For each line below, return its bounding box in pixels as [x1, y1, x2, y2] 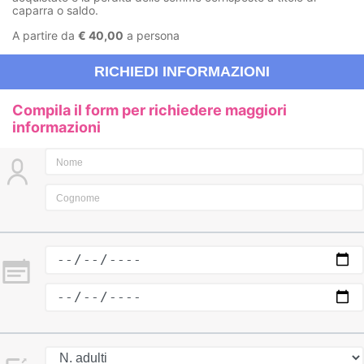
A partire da [12, 28, 78, 42]
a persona [123, 28, 180, 42]
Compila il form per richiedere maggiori [12, 101, 287, 119]
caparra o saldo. [12, 2, 98, 17]
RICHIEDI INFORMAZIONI [94, 63, 270, 80]
